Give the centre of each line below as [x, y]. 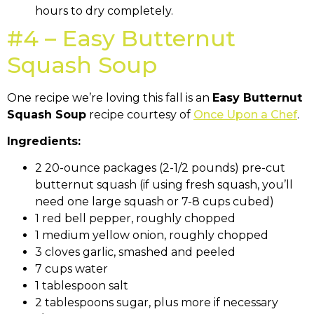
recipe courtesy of [140, 114]
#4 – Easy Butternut [121, 38]
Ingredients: [44, 141]
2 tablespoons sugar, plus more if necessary [157, 303]
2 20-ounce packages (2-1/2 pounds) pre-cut [160, 168]
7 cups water [71, 269]
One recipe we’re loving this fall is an [110, 97]
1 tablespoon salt [82, 286]
